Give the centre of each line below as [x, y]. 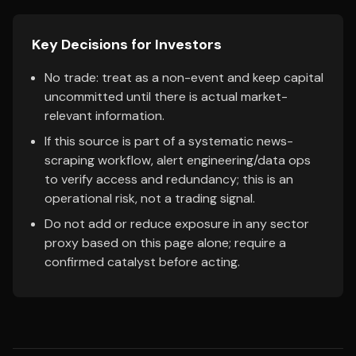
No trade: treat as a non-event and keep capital [184, 77]
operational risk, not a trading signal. [150, 198]
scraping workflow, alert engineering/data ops [178, 160]
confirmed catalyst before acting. [142, 262]
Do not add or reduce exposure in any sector [177, 224]
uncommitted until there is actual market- [166, 97]
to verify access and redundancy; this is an [169, 179]
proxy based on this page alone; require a [165, 243]
